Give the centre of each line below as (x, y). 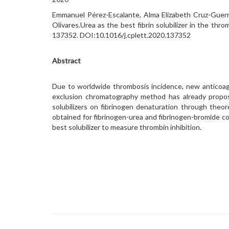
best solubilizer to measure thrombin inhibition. (127, 127)
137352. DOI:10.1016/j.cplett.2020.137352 (121, 35)
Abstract (66, 61)
